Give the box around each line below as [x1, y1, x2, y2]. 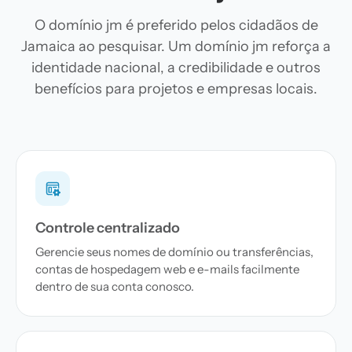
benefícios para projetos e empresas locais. [35, 80, 317, 97]
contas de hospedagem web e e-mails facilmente [35, 262, 299, 277]
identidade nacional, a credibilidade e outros [31, 59, 321, 76]
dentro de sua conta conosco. [35, 279, 194, 294]
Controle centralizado [35, 219, 180, 236]
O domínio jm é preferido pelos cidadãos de [34, 16, 318, 34]
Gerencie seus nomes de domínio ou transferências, [35, 244, 313, 259]
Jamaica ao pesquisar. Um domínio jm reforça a [21, 38, 331, 55]
